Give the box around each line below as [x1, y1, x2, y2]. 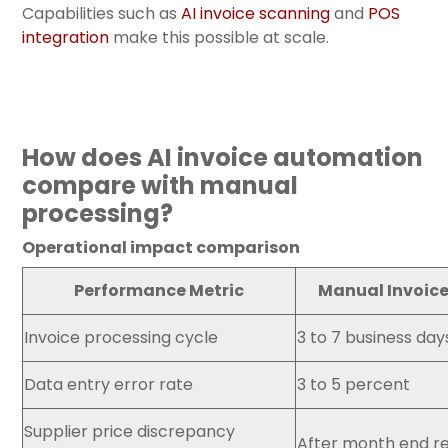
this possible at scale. [162, 25, 329, 49]
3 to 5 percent [297, 372, 410, 396]
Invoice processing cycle [24, 325, 218, 349]
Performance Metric [74, 278, 244, 302]
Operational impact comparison [22, 235, 300, 259]
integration [22, 25, 109, 49]
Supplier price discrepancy [24, 419, 235, 443]
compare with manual [22, 168, 298, 202]
